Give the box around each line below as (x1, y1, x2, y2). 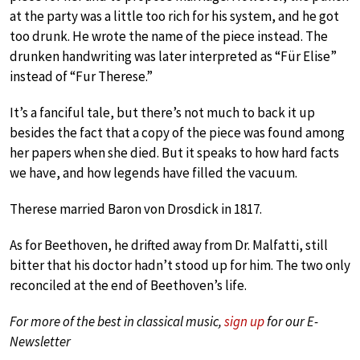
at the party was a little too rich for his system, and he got (10, 6, 339, 25)
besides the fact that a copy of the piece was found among (10, 123, 345, 141)
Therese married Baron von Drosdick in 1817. (10, 199, 262, 218)
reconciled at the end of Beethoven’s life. (10, 276, 247, 294)
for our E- (264, 312, 318, 330)
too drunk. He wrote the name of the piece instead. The (10, 27, 328, 45)
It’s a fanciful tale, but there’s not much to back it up (10, 103, 315, 121)
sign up (224, 312, 264, 330)
